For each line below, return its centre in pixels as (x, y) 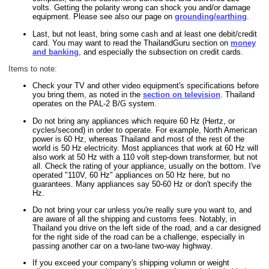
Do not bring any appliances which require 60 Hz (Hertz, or (134, 121)
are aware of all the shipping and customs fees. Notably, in (134, 219)
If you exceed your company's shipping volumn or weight (131, 263)
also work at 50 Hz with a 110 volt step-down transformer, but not (145, 157)
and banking (56, 52)
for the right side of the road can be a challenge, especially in (138, 237)
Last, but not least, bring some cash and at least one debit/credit (145, 34)
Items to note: (33, 69)
